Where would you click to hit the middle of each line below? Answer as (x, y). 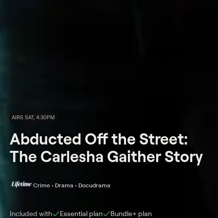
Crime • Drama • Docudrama (72, 185)
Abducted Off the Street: (99, 138)
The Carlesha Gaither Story (106, 156)
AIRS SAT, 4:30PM (33, 117)
